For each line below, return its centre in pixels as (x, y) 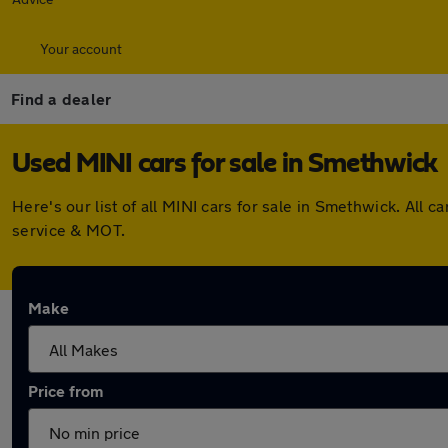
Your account (81, 48)
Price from (65, 390)
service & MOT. (69, 229)
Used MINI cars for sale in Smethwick (224, 164)
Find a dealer (61, 98)
